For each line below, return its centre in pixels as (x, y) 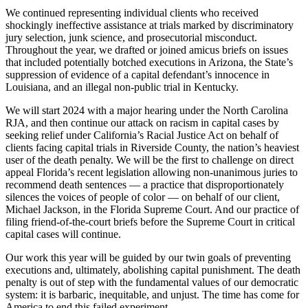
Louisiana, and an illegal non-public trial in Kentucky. (122, 87)
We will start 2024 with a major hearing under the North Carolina (147, 110)
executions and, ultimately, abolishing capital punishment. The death (153, 269)
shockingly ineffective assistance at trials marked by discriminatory (150, 25)
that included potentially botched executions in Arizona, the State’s (149, 62)
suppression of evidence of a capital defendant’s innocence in (137, 74)
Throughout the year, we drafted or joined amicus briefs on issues (147, 49)
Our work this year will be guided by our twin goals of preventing (148, 257)
